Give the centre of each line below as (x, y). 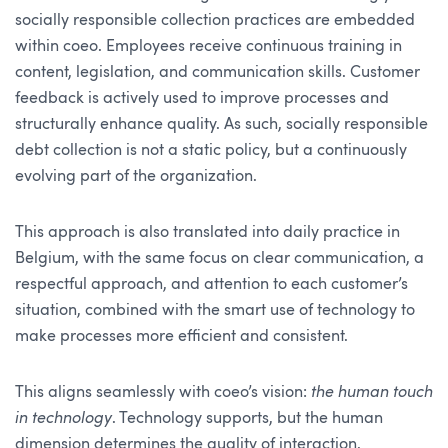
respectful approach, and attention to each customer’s (211, 284)
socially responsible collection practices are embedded (215, 20)
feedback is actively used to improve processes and (202, 98)
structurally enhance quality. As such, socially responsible (221, 124)
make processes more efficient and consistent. (181, 336)
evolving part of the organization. (136, 176)
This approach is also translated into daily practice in (207, 232)
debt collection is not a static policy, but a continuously (211, 150)
